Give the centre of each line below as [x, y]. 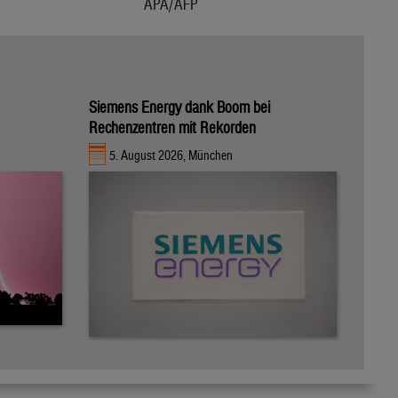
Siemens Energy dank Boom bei [179, 107]
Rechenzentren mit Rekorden [172, 127]
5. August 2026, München [171, 155]
